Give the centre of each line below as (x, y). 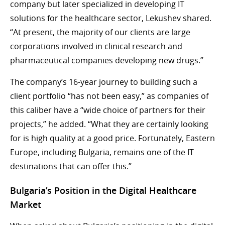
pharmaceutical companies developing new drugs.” (107, 60)
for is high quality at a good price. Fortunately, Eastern (113, 138)
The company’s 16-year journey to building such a (104, 82)
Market (26, 204)
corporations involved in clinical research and (96, 46)
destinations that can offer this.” (71, 166)
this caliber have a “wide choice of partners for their (108, 110)
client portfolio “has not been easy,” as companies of (109, 96)
